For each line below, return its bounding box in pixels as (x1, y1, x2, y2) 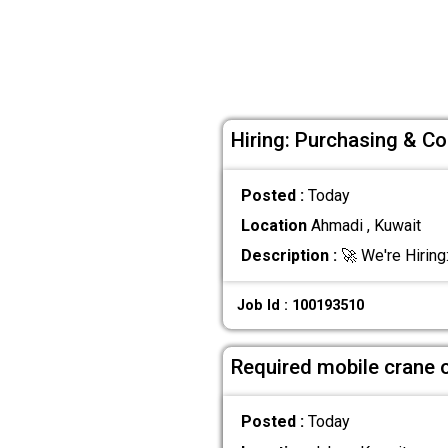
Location (240, 215, 307, 235)
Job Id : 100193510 (237, 296, 365, 314)
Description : (240, 246, 337, 266)
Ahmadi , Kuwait (306, 215, 421, 235)
